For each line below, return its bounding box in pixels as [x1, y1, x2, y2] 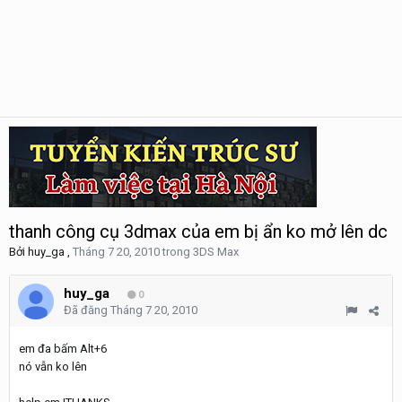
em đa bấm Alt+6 [19, 342, 107, 355]
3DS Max [193, 245, 239, 258]
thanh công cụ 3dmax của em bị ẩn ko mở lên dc [9, 221, 388, 242]
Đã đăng [64, 303, 110, 317]
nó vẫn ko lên [19, 360, 87, 373]
